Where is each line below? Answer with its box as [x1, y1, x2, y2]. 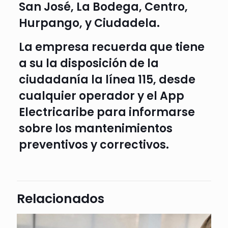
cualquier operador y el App [18, 88, 184, 104]
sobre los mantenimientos [18, 120, 173, 136]
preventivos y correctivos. [18, 136, 169, 153]
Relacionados [17, 189, 104, 208]
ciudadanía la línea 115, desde [18, 71, 195, 88]
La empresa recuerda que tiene [18, 39, 205, 55]
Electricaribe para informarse [18, 104, 195, 120]
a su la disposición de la [18, 55, 159, 71]
